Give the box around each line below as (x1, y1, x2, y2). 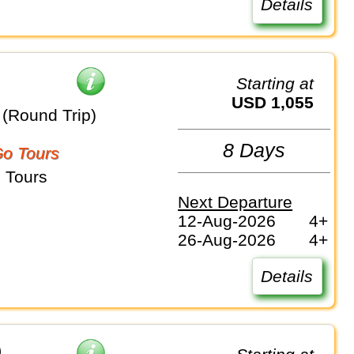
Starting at (247, 73, 314, 92)
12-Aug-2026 (178, 211, 277, 230)
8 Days (223, 139, 286, 162)
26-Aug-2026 (178, 230, 277, 249)
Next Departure (178, 192, 293, 211)
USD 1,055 (243, 92, 314, 111)
